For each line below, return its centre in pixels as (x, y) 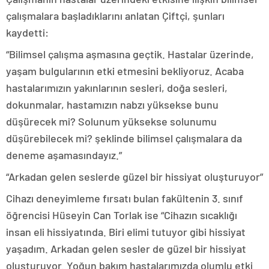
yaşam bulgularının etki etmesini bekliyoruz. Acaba (125, 71)
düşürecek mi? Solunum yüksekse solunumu (111, 122)
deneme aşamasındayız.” (64, 155)
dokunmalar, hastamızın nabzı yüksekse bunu (112, 105)
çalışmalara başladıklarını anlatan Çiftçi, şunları (115, 16)
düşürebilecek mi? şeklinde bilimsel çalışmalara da (124, 138)
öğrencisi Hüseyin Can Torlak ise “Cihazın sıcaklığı (122, 215)
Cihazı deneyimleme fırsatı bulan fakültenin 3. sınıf (125, 198)
